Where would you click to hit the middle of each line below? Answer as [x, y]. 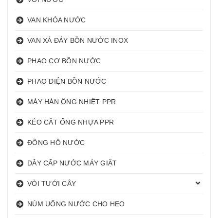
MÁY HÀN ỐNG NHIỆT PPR [72, 102]
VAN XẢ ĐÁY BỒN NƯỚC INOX [78, 41]
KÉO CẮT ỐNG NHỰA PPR [71, 122]
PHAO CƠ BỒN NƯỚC [64, 61]
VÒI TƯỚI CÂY [52, 184]
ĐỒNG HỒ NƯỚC [56, 143]
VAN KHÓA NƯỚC [57, 20]
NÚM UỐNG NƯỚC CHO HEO [76, 204]
